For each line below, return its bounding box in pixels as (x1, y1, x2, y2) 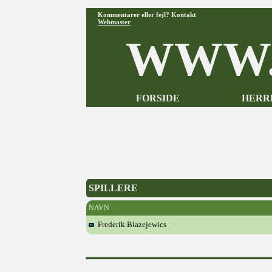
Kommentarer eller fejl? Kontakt (98, 11, 196, 18)
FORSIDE (135, 93, 180, 103)
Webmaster (98, 18, 131, 25)
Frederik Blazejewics (94, 220, 166, 229)
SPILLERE (89, 183, 138, 193)
